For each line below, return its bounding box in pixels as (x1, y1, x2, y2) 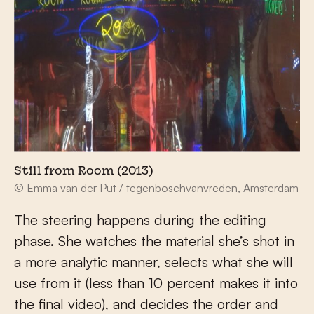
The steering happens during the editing (14, 210, 266, 228)
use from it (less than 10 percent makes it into (14, 273, 298, 292)
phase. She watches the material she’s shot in (14, 231, 294, 250)
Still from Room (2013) (14, 165, 153, 177)
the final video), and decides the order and (14, 294, 278, 313)
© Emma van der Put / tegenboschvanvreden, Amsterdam (14, 180, 299, 195)
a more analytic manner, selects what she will (14, 252, 293, 271)
